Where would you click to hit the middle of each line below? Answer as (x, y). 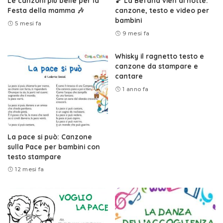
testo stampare (34, 156)
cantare (129, 76)
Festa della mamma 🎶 (46, 10)
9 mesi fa (136, 33)
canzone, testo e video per (162, 10)
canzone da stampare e (157, 66)
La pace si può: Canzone (50, 136)
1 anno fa (136, 89)
